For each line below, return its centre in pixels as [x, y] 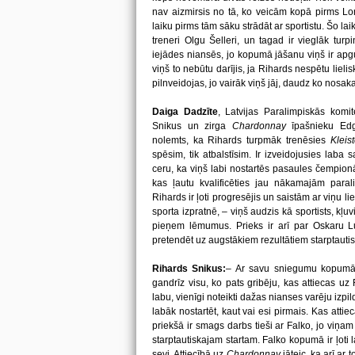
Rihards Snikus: [189, 269]
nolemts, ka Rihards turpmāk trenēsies [241, 140]
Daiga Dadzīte [185, 112]
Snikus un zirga [192, 126]
